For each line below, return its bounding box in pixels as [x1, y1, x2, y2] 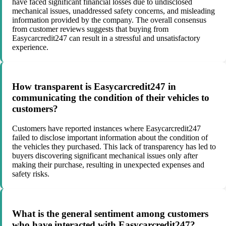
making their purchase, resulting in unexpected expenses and [12, 160, 204, 169]
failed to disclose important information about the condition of [12, 133, 208, 142]
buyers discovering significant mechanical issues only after [12, 151, 198, 160]
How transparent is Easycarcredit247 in [12, 81, 176, 92]
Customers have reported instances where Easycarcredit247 [12, 124, 201, 133]
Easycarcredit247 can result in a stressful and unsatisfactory [12, 33, 200, 42]
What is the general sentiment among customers [12, 208, 208, 219]
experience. [12, 42, 48, 51]
